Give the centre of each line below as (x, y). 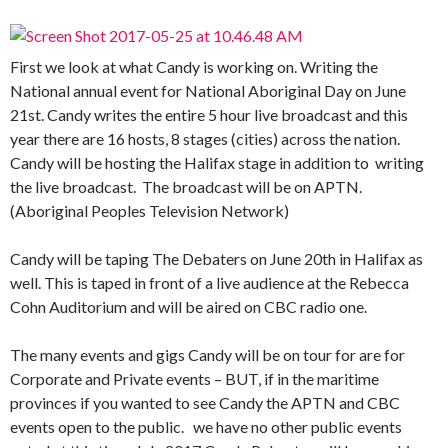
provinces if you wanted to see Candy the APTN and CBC (205, 403)
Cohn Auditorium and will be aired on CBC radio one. (188, 307)
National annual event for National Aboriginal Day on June (208, 91)
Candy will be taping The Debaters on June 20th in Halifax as (216, 259)
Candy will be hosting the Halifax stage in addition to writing (217, 163)
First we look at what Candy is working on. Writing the (194, 67)
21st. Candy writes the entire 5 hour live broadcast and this (209, 115)
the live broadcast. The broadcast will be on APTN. (186, 187)
